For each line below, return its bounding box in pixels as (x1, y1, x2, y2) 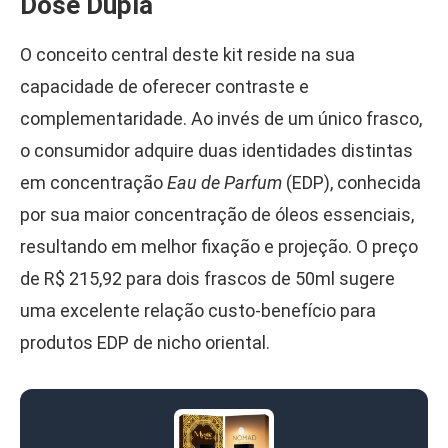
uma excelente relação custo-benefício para (20, 300, 376, 322)
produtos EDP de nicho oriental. (20, 332, 270, 354)
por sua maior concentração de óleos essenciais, (20, 204, 414, 226)
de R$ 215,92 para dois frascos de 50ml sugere (20, 268, 395, 290)
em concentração (20, 172, 167, 194)
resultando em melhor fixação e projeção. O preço (20, 236, 418, 258)
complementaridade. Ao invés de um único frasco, (20, 108, 422, 130)
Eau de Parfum (167, 172, 282, 194)
